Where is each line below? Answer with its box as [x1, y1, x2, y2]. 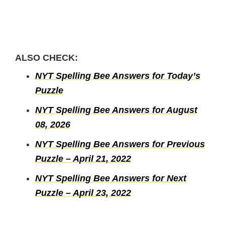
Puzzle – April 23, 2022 [35, 187, 131, 198]
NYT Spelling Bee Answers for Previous [35, 139, 205, 149]
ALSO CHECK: [15, 52, 78, 63]
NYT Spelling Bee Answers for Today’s [35, 70, 200, 81]
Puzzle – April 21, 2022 [35, 153, 131, 164]
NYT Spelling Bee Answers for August [35, 104, 197, 115]
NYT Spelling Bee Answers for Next [35, 173, 186, 183]
